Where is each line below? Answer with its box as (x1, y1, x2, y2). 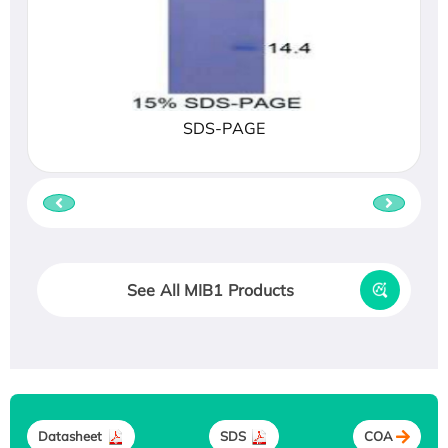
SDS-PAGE (183, 117, 265, 138)
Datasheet (37, 428, 103, 445)
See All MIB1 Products (127, 279, 295, 300)
